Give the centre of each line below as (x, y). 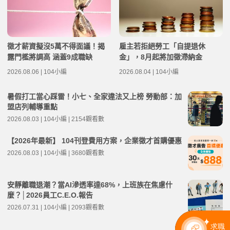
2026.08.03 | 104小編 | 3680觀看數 (56, 153)
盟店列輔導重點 (32, 107)
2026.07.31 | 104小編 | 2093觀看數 (56, 208)
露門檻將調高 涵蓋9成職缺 (50, 57)
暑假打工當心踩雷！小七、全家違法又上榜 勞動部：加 (94, 97)
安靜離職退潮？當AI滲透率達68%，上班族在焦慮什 (90, 185)
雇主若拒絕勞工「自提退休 (162, 46)
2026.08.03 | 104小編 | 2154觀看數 (56, 119)
